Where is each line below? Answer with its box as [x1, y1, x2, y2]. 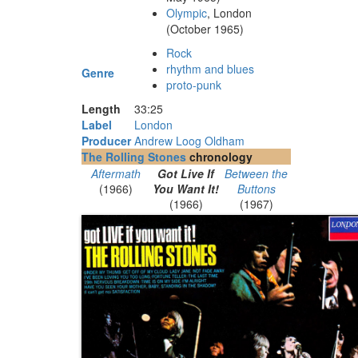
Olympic [166, 4, 207, 21]
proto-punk [166, 76, 221, 93]
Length [82, 100, 121, 117]
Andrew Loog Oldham [134, 132, 245, 149]
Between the [225, 165, 288, 181]
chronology [186, 148, 253, 165]
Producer [82, 132, 131, 149]
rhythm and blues [166, 60, 254, 77]
